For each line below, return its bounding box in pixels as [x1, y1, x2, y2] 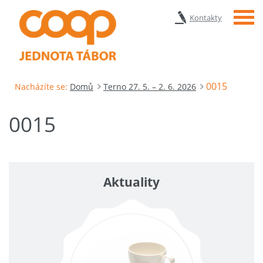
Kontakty [190, 12, 222, 23]
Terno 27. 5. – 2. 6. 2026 [103, 80, 196, 92]
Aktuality [103, 173, 160, 190]
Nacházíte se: [15, 80, 68, 92]
